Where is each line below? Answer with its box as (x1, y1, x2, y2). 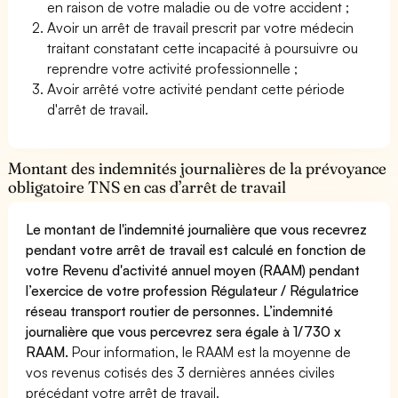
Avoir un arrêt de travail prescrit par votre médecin (47, 18, 354, 36)
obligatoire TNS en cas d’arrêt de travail (8, 176, 287, 197)
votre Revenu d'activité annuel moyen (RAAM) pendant (26, 260, 361, 279)
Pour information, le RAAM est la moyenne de (68, 342, 352, 361)
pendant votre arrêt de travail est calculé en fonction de (26, 240, 367, 259)
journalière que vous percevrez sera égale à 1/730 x (26, 322, 342, 340)
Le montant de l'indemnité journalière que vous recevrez (26, 219, 368, 238)
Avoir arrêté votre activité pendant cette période (47, 79, 346, 98)
